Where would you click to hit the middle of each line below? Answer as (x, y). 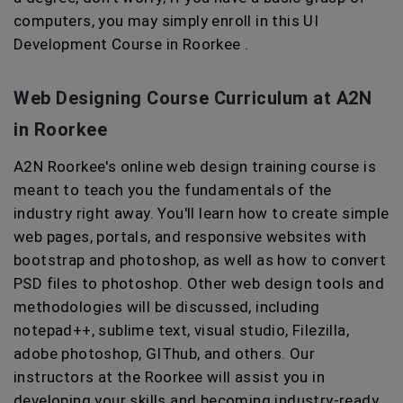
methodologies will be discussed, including (167, 307)
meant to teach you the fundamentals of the (173, 190)
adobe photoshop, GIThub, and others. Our (164, 354)
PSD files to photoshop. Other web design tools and (199, 283)
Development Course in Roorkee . (131, 44)
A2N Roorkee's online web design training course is (195, 166)
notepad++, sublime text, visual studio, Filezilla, (181, 330)
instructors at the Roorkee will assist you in (169, 377)
